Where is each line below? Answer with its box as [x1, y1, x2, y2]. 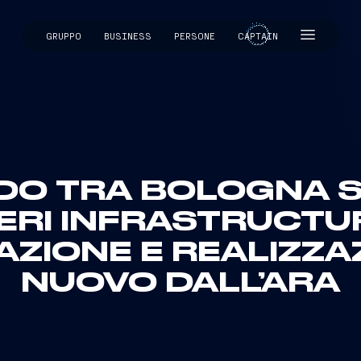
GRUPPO [46, 30, 81, 41]
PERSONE [174, 30, 215, 41]
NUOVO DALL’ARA [20, 271, 340, 297]
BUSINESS [104, 30, 151, 41]
